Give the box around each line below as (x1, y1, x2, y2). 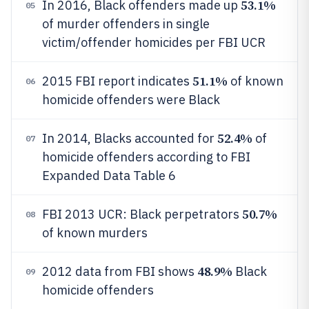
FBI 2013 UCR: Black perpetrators (42, 206, 242, 222)
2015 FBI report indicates (42, 73, 192, 89)
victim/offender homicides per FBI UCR (42, 34, 266, 50)
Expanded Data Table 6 (42, 168, 176, 183)
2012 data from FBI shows (42, 263, 197, 279)
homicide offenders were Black (42, 92, 220, 108)
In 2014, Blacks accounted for (42, 130, 217, 146)
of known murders (42, 225, 148, 241)
